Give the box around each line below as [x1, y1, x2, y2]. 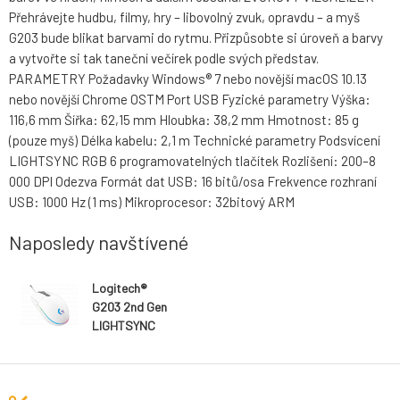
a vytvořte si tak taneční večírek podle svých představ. [9, 50, 319, 67]
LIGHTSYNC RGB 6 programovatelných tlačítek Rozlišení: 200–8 [9, 153, 376, 170]
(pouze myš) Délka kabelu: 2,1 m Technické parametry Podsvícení [9, 132, 380, 149]
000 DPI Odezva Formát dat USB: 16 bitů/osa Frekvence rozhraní [9, 173, 377, 190]
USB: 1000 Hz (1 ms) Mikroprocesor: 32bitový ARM [9, 194, 295, 211]
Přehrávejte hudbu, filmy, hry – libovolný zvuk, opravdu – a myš [9, 9, 360, 26]
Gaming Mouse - [92, 336, 178, 352]
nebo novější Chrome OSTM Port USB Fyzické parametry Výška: [9, 91, 371, 108]
